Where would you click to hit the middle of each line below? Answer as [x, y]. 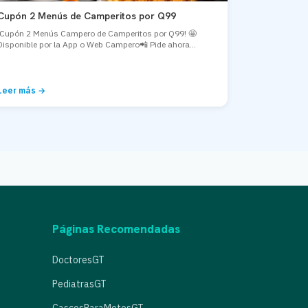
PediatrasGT [79, 284]
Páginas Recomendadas [116, 229]
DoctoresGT [78, 260]
